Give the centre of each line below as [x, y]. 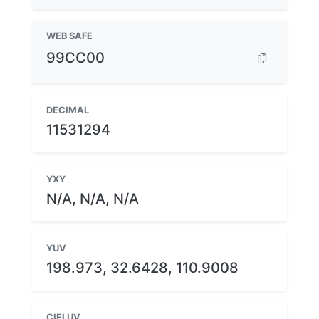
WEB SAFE [69, 36]
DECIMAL [68, 110]
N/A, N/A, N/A [93, 198]
